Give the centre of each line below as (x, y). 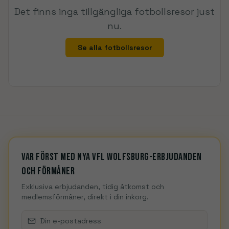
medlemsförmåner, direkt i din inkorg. (85, 197)
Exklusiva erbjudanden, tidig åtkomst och (93, 187)
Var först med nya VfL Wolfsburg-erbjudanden (112, 157)
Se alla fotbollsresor (114, 48)
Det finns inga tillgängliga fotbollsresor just (114, 12)
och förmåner (48, 171)
